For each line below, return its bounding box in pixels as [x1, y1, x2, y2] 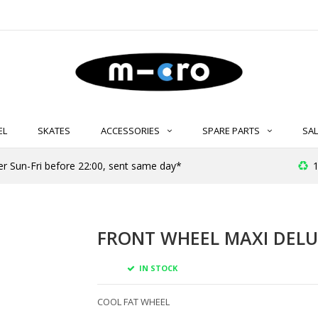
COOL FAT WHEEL [97, 295, 170, 308]
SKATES [38, 124, 70, 138]
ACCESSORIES [101, 124, 160, 138]
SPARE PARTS [202, 124, 260, 138]
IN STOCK [136, 262, 177, 273]
